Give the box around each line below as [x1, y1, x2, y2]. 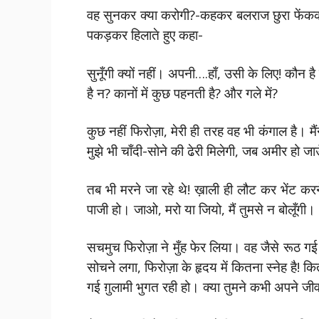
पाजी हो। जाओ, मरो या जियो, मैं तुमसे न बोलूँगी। [87, 199, 315, 218]
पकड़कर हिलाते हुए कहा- [87, 26, 203, 43]
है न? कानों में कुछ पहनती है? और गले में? [87, 83, 278, 102]
